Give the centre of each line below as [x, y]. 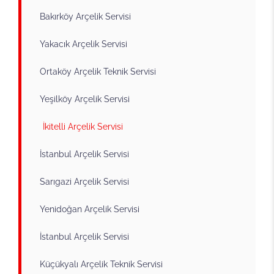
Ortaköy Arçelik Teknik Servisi [98, 71]
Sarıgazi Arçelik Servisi [84, 181]
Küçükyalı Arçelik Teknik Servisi [101, 264]
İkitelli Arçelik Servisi [83, 126]
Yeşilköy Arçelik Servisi [85, 99]
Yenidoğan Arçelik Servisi [90, 209]
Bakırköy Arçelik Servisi [85, 16]
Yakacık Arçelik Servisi [83, 44]
